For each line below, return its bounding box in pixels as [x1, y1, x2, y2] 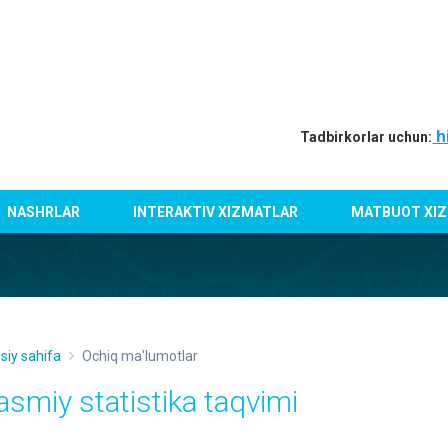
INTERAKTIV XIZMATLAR [133, 203, 299, 220]
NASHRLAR [7, 203, 81, 220]
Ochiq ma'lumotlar [82, 348, 198, 364]
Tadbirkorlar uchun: [300, 129, 433, 145]
